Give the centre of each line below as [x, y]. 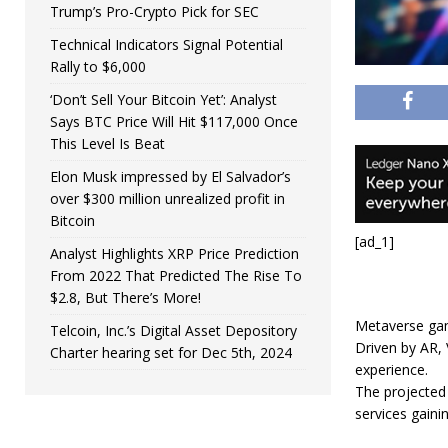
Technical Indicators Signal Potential [166, 44]
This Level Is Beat [107, 143]
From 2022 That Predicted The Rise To [176, 275]
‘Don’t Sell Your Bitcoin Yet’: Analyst [163, 99]
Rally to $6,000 [98, 66]
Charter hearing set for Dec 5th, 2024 [171, 352]
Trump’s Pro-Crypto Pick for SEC [154, 11]
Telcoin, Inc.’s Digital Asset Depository [173, 330]
